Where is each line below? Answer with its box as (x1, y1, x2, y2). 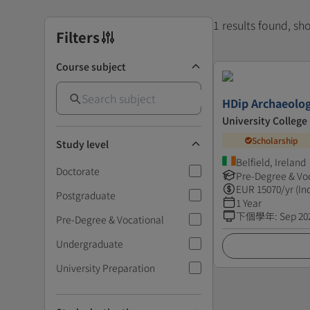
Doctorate (56, 163, 100, 178)
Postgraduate (56, 188, 116, 202)
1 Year (236, 195, 262, 210)
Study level (56, 136, 109, 151)
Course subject (56, 59, 126, 73)
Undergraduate (56, 236, 123, 250)
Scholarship (252, 134, 299, 147)
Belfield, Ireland (236, 154, 306, 169)
